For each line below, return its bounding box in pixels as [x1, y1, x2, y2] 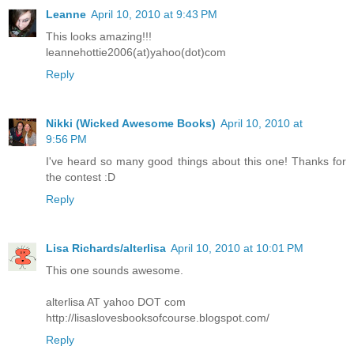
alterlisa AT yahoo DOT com [46, 295, 186, 308]
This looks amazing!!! [46, 29, 152, 43]
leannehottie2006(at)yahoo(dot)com [46, 45, 226, 58]
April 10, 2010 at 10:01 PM [171, 241, 303, 254]
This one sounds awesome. [46, 263, 183, 277]
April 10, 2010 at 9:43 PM [91, 7, 217, 21]
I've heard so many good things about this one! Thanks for [46, 154, 346, 168]
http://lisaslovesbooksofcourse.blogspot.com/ [46, 311, 269, 324]
